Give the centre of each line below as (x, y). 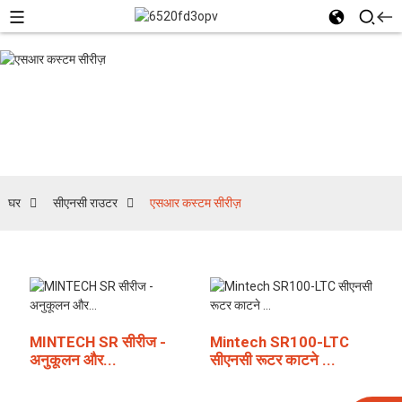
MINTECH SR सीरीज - (97, 342)
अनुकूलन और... (73, 360)
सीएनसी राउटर (85, 203)
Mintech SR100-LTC (279, 342)
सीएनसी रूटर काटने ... (272, 360)
